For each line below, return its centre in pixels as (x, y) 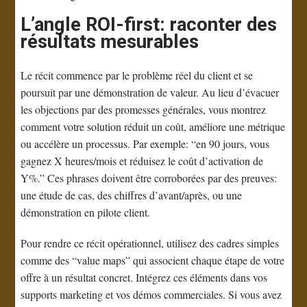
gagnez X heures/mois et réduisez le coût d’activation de (142, 160)
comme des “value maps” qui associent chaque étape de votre (153, 260)
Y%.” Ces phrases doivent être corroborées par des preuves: (149, 177)
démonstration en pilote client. (86, 212)
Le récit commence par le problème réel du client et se (137, 75)
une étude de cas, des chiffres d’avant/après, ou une (132, 195)
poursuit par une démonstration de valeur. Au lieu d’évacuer (150, 92)
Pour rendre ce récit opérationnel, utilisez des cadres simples (150, 243)
